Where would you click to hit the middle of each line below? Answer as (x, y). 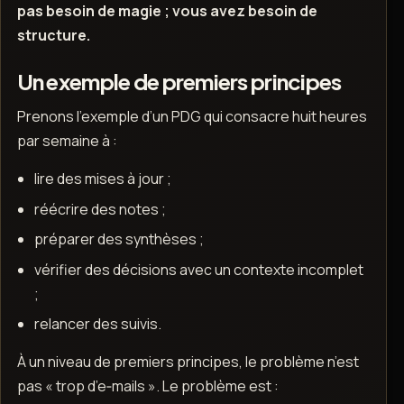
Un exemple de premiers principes (179, 81)
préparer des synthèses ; (119, 239)
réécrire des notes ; (100, 209)
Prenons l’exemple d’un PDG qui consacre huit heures (192, 117)
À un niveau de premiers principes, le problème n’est (188, 362)
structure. (53, 36)
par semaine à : (67, 141)
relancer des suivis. (97, 323)
